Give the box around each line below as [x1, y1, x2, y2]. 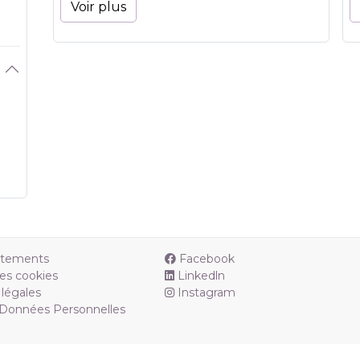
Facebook [179, 252, 235, 267]
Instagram [178, 285, 235, 301]
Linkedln [178, 268, 225, 284]
